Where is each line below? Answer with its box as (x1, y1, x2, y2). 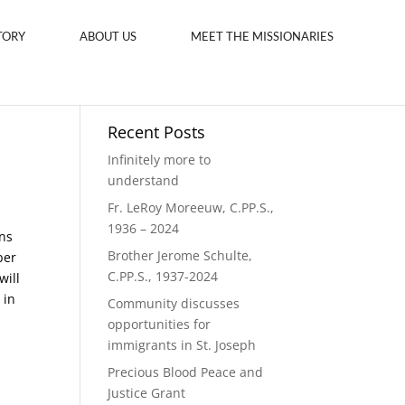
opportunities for (108, 316, 212, 333)
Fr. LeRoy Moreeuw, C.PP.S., (108, 199, 275, 216)
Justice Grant (108, 384, 186, 401)
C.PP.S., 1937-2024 (108, 268, 219, 285)
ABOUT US (80, 29, 137, 43)
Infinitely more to (108, 151, 212, 168)
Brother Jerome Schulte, (108, 247, 253, 264)
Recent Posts (108, 121, 206, 143)
